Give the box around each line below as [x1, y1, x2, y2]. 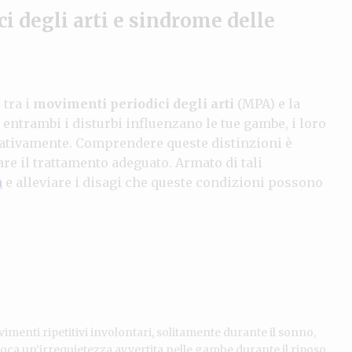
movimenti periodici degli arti [33, 95, 234, 112]
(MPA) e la [234, 95, 300, 112]
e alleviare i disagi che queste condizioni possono [2, 174, 323, 190]
